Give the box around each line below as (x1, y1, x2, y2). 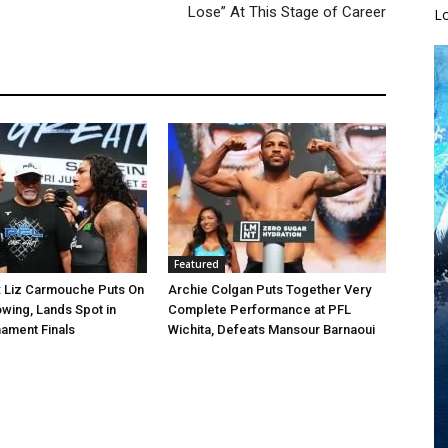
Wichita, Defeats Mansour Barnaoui (168, 321, 375, 337)
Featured (174, 256, 219, 271)
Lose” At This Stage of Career (188, 2, 386, 21)
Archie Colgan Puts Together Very (168, 281, 371, 297)
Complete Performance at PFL (168, 301, 351, 317)
